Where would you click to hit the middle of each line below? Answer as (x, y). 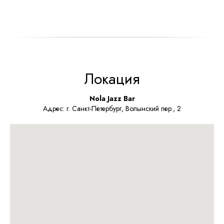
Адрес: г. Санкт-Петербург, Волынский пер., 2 (112, 109)
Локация (112, 79)
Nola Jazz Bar (112, 99)
